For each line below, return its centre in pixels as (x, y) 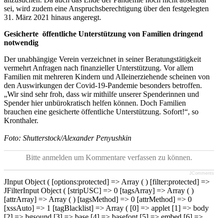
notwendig (21, 42)
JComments (202, 173)
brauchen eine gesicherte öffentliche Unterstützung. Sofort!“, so (101, 111)
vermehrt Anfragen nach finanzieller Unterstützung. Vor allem (99, 68)
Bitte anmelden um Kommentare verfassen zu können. (109, 157)
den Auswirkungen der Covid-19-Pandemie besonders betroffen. (103, 85)
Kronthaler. (21, 120)
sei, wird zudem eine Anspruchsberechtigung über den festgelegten (106, 8)
